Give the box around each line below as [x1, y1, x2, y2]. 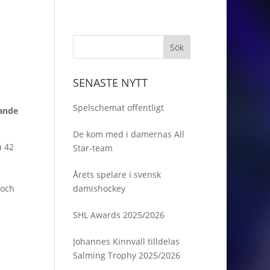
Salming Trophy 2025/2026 [72, 250, 180, 261]
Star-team [72, 142, 113, 154]
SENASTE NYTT [72, 75, 148, 90]
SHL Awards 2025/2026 [72, 209, 165, 221]
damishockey [72, 183, 125, 194]
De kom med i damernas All [72, 128, 184, 140]
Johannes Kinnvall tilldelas [72, 236, 180, 247]
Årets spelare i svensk [72, 169, 161, 180]
